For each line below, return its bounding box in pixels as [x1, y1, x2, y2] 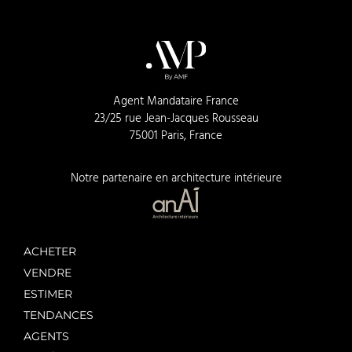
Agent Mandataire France [113, 93, 239, 110]
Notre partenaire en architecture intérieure [70, 170, 282, 187]
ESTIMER [24, 286, 72, 302]
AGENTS [24, 328, 69, 344]
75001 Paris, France [130, 127, 222, 145]
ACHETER [24, 244, 76, 259]
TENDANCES [24, 307, 93, 323]
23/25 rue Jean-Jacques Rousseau [93, 110, 258, 127]
